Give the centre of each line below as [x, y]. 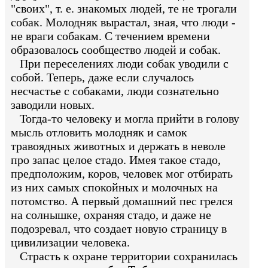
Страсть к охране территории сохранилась [124, 256]
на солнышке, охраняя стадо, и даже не [111, 214]
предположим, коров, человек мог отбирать [122, 173]
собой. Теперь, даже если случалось [102, 77]
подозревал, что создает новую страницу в [119, 228]
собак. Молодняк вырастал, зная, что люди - [123, 22]
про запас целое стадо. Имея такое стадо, [116, 159]
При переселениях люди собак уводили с [120, 63]
